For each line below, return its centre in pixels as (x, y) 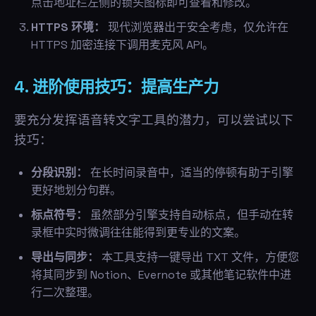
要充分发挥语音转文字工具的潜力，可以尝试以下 (154, 120)
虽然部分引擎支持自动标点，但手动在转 (190, 215)
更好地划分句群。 (76, 190)
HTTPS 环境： (68, 27)
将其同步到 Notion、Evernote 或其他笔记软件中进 (161, 275)
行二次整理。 (65, 292)
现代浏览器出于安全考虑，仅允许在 (197, 27)
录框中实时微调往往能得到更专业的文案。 (138, 232)
